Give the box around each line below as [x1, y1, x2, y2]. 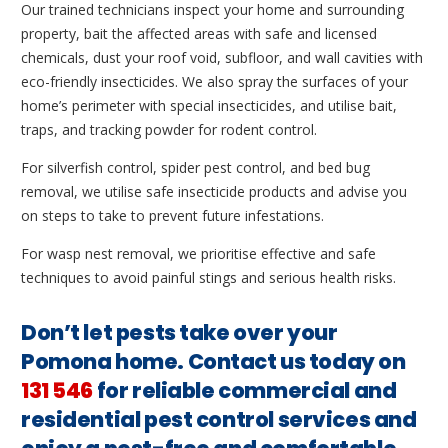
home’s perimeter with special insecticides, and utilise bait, [21, 95, 397, 115]
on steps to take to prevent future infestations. [21, 205, 324, 225]
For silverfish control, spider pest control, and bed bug [21, 157, 370, 177]
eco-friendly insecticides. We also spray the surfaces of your [21, 71, 408, 91]
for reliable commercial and [93, 375, 397, 405]
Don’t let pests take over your [21, 317, 338, 347]
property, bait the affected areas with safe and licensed [21, 23, 377, 43]
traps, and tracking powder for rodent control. [21, 119, 317, 139]
